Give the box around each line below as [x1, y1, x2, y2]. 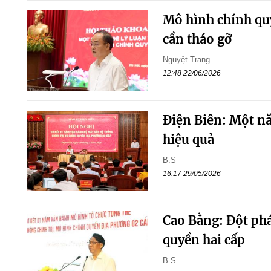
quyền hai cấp [162, 232, 245, 248]
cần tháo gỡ [162, 31, 232, 47]
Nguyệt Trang [162, 54, 210, 64]
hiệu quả [162, 132, 214, 148]
